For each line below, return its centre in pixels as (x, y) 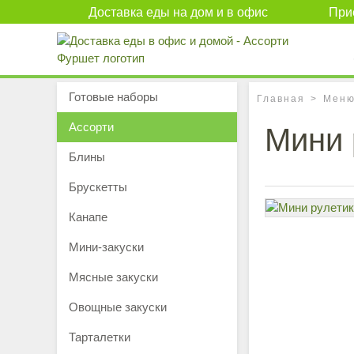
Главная (281, 99)
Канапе (88, 217)
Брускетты (98, 187)
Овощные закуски (118, 307)
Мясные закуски (113, 277)
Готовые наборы (113, 97)
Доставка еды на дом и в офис (178, 12)
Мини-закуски (106, 247)
